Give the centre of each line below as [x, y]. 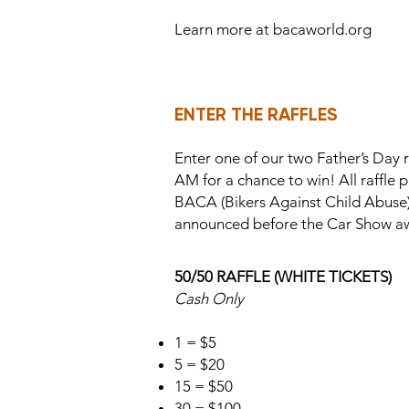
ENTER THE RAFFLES [256, 114]
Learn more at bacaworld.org [273, 29]
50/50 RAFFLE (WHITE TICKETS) [283, 277]
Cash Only [209, 299]
